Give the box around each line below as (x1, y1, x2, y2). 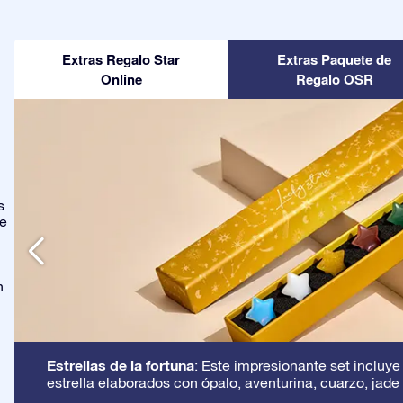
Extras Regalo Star (62, 49, 181, 69)
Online (100, 68, 142, 89)
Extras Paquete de (277, 49, 392, 69)
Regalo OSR (295, 68, 373, 89)
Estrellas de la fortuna (47, 355, 194, 373)
